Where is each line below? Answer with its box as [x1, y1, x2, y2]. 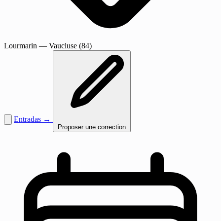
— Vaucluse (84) [37, 41, 92, 50]
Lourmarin [4, 41, 37, 50]
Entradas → [14, 114, 53, 123]
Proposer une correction [58, 123, 126, 131]
